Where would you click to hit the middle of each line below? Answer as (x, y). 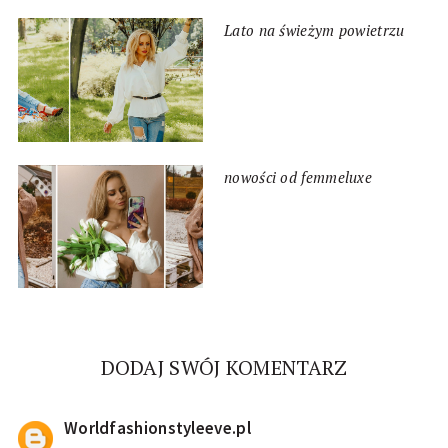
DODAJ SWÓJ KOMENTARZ (224, 368)
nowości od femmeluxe (298, 176)
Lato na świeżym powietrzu (314, 30)
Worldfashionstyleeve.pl (157, 428)
